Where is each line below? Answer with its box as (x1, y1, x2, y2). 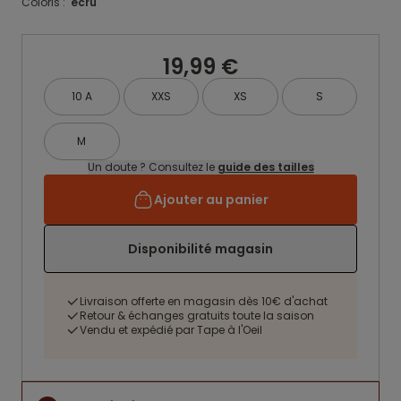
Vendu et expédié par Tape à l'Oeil (80, 322, 262, 337)
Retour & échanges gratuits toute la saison (80, 308, 314, 323)
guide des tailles (217, 159, 314, 175)
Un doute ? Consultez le (87, 159, 218, 175)
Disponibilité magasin (128, 240, 273, 258)
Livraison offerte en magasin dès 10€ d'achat (80, 294, 328, 309)
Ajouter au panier (154, 191, 269, 209)
